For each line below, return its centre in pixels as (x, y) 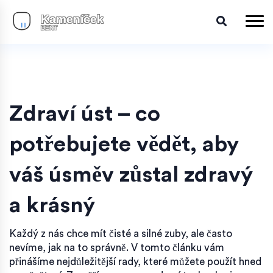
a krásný (52, 205)
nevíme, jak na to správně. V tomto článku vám (117, 247)
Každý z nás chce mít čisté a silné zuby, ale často (121, 233)
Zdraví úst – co (85, 114)
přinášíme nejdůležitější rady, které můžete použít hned (135, 261)
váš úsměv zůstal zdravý (131, 175)
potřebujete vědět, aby (124, 144)
